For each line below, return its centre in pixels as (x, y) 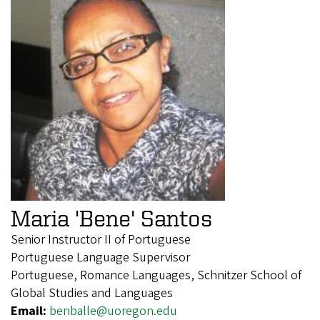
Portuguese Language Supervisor (100, 257)
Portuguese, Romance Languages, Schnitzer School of (156, 275)
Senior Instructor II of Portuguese (101, 239)
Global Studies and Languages (92, 293)
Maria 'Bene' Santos (111, 217)
